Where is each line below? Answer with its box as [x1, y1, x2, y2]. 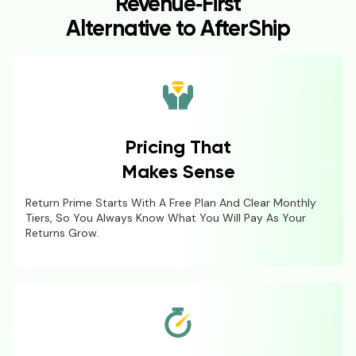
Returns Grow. [25, 225, 99, 240]
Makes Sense [121, 163, 235, 183]
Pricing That [125, 138, 231, 158]
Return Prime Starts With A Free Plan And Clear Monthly [25, 195, 316, 210]
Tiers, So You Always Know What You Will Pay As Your [25, 210, 306, 225]
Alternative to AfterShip [66, 18, 290, 41]
